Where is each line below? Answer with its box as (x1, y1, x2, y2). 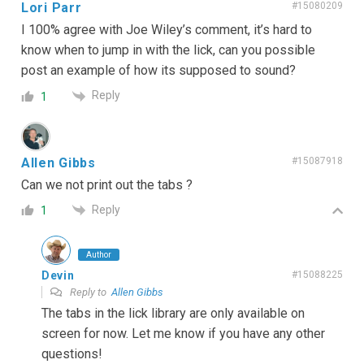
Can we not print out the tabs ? (21, 176, 193, 193)
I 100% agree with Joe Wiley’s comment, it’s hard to (21, 22, 312, 38)
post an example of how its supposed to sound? (21, 63, 296, 79)
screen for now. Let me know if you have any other (41, 326, 325, 342)
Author (86, 250, 111, 260)
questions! (41, 346, 102, 362)
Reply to (67, 286, 111, 299)
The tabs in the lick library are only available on (41, 305, 305, 322)
